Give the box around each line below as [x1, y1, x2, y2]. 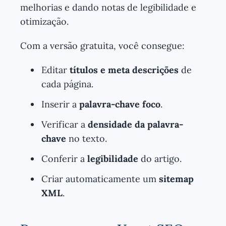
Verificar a [41, 118, 88, 130]
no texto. [66, 132, 107, 144]
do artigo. [138, 152, 182, 164]
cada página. [41, 78, 93, 90]
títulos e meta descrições [70, 64, 179, 76]
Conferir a [41, 152, 87, 164]
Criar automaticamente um [41, 173, 159, 185]
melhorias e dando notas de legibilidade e [20, 1, 196, 13]
